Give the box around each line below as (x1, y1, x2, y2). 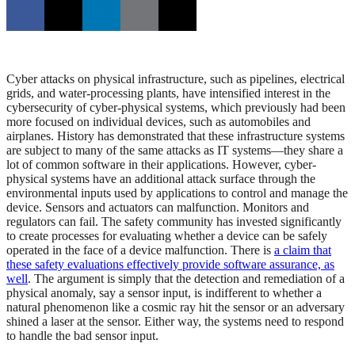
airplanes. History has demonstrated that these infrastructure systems (6, 129, 345, 143)
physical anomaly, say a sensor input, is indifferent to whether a (6, 286, 322, 300)
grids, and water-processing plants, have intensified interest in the (6, 86, 330, 101)
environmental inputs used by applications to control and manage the (6, 186, 348, 200)
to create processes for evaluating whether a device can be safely (6, 229, 327, 243)
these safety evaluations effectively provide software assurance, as (6, 258, 334, 272)
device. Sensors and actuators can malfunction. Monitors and (6, 200, 309, 215)
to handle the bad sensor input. (6, 329, 158, 343)
